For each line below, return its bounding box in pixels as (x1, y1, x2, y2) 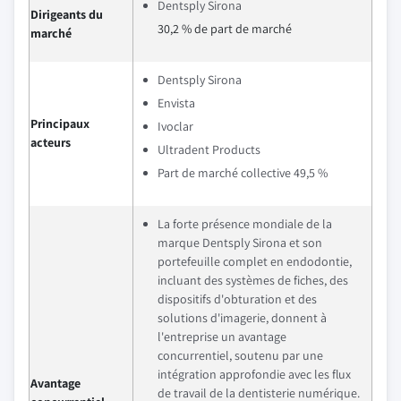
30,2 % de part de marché (158, 21, 292, 37)
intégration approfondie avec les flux (158, 366, 351, 382)
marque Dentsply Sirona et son (158, 235, 322, 251)
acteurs (30, 134, 71, 150)
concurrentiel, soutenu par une (158, 347, 323, 363)
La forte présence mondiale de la (158, 216, 332, 232)
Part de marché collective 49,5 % (158, 165, 328, 181)
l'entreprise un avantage (158, 328, 286, 345)
